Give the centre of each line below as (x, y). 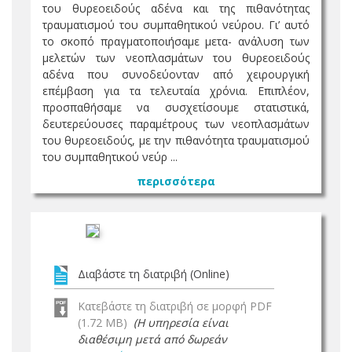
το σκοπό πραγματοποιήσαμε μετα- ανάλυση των (176, 41)
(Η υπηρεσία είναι (181, 323)
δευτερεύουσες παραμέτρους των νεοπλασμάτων (176, 124)
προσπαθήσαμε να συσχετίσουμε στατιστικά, (176, 107)
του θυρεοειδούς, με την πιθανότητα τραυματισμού (176, 140)
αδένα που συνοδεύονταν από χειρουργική (176, 74)
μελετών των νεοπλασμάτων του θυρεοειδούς (176, 58)
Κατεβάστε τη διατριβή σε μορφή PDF (175, 306)
